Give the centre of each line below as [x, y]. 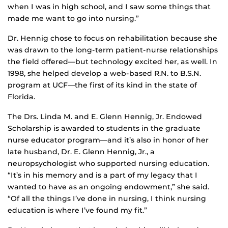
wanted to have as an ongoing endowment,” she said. [108, 187]
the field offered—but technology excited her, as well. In [112, 62]
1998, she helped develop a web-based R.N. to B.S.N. [104, 74]
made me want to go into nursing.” [73, 19]
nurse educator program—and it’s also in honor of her [108, 140]
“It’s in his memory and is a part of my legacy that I [103, 175]
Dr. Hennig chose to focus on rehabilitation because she [112, 38]
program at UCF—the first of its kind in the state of [102, 85]
